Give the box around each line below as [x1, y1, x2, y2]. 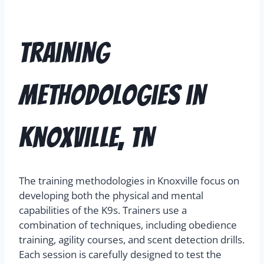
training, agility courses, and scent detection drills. [19, 233, 245, 247]
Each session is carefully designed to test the [19, 247, 222, 262]
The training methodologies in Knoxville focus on [19, 174, 239, 188]
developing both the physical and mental [19, 189, 203, 203]
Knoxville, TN [19, 123, 154, 153]
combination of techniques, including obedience [19, 218, 237, 232]
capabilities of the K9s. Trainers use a [19, 203, 187, 217]
